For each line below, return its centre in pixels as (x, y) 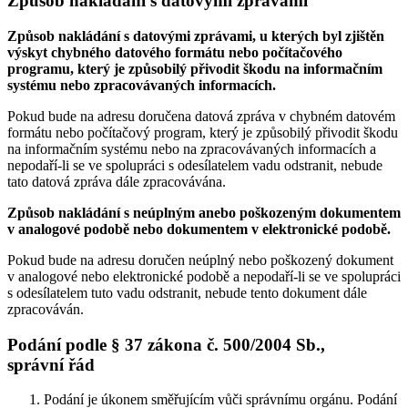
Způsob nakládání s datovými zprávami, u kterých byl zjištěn (196, 36)
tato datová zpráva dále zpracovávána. (117, 181)
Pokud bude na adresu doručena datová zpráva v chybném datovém (201, 116)
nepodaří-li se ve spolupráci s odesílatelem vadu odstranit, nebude (195, 165)
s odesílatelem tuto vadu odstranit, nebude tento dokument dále (187, 292)
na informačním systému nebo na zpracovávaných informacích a (192, 148)
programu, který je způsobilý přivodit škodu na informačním (195, 68)
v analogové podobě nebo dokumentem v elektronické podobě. (199, 229)
